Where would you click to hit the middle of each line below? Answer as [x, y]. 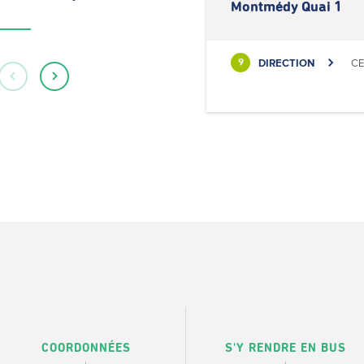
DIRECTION [286, 63]
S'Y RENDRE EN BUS [286, 348]
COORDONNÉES [86, 348]
